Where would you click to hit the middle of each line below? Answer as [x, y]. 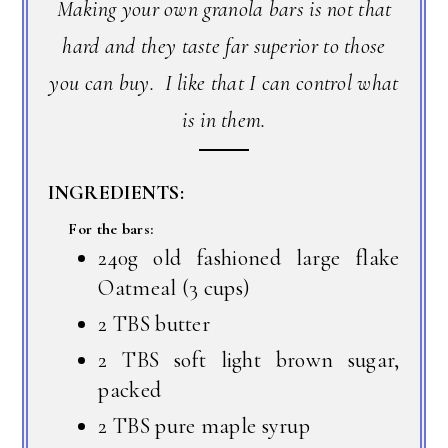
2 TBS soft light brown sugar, [249, 359]
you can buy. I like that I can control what [224, 82]
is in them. [224, 119]
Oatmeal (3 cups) [174, 287]
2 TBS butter [154, 323]
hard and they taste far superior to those [224, 45]
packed [130, 389]
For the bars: [111, 228]
